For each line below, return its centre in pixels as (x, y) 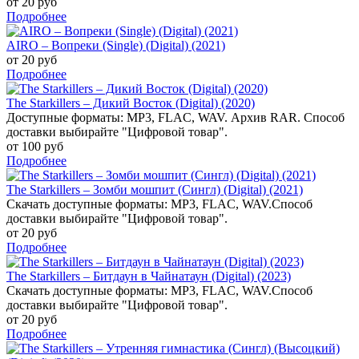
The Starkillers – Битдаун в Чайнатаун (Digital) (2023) (149, 276)
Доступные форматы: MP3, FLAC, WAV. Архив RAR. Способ (175, 117)
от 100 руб (35, 146)
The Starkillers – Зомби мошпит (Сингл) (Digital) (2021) (155, 189)
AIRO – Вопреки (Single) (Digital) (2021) (116, 45)
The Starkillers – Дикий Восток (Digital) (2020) (131, 103)
